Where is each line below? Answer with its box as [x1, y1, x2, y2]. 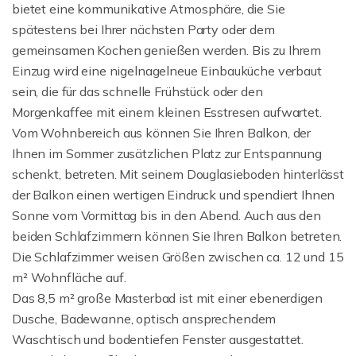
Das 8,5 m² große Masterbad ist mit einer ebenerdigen [12, 290, 323, 306]
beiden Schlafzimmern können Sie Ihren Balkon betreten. [12, 228, 342, 244]
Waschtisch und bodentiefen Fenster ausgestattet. [12, 331, 304, 347]
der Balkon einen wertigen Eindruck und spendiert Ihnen [12, 187, 335, 203]
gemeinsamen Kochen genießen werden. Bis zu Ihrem [12, 42, 322, 58]
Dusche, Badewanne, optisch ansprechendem [12, 311, 277, 327]
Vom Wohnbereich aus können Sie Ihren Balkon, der [12, 125, 311, 141]
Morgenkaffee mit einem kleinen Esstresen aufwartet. [12, 104, 322, 120]
